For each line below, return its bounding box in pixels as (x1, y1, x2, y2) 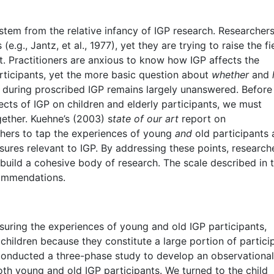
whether (212, 68, 249, 81)
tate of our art (113, 112, 179, 125)
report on (179, 112, 226, 125)
